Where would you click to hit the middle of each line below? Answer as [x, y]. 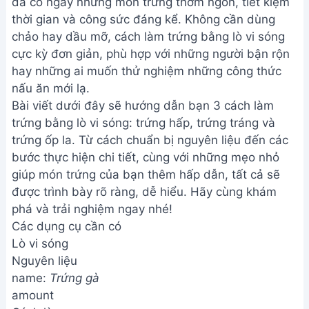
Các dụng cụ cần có [67, 226]
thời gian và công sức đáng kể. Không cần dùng [143, 19]
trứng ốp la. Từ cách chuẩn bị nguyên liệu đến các [150, 140]
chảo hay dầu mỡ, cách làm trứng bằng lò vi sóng [148, 37]
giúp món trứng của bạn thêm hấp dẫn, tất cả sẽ [146, 175]
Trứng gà [74, 278]
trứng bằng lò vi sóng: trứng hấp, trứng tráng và [143, 123]
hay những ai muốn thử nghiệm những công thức [147, 71]
